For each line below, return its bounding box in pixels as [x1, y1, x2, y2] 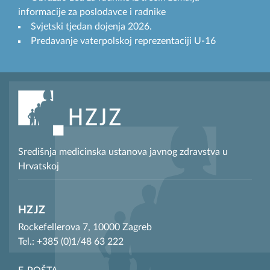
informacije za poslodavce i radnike [18, 7, 166, 17]
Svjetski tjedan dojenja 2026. [31, 22, 152, 32]
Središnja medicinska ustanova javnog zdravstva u [18, 147, 228, 157]
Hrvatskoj [18, 162, 59, 172]
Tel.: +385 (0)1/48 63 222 [18, 237, 124, 247]
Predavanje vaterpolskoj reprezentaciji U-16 [31, 36, 216, 46]
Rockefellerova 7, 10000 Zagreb [18, 222, 152, 233]
